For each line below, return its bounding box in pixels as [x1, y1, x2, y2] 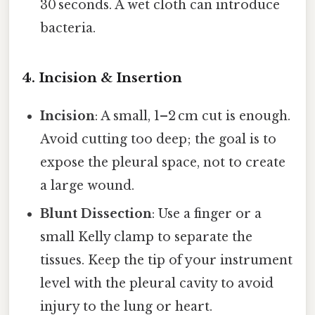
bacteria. [40, 20, 96, 36]
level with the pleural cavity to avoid [40, 275, 274, 291]
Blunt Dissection [40, 205, 153, 221]
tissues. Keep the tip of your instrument [40, 252, 293, 268]
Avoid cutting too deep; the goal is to [40, 131, 277, 147]
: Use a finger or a [152, 205, 262, 221]
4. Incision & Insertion [22, 69, 182, 86]
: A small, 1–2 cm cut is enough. [95, 108, 291, 124]
